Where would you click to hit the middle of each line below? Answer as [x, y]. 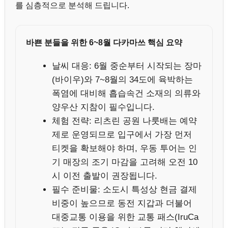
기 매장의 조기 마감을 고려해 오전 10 [125, 162]
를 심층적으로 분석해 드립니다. [72, 6]
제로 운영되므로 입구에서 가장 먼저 [122, 135]
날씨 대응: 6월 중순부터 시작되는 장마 [127, 66]
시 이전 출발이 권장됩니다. [105, 176]
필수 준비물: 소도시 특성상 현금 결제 [124, 190]
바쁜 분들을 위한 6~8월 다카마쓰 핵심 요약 [104, 43]
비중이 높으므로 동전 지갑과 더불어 [122, 204]
